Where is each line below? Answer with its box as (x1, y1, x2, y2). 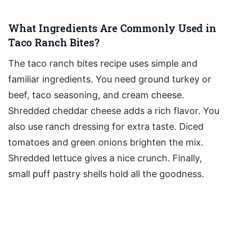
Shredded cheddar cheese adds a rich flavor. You (8, 105, 219, 117)
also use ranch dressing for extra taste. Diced (8, 121, 204, 132)
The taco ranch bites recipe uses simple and (8, 58, 197, 69)
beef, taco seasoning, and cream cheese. (8, 90, 184, 101)
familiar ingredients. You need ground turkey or (8, 74, 211, 85)
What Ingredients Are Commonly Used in (8, 21, 216, 35)
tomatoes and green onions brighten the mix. (8, 137, 204, 148)
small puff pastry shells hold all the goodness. (8, 168, 204, 180)
